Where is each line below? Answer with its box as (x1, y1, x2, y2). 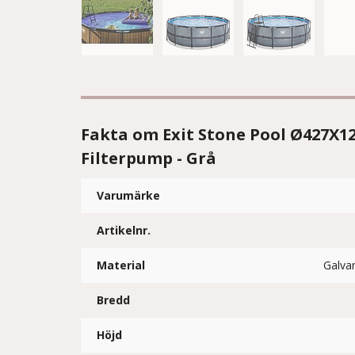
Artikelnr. (97, 223, 151, 238)
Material (97, 258, 145, 273)
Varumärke (97, 188, 160, 203)
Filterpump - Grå (81, 147, 216, 169)
